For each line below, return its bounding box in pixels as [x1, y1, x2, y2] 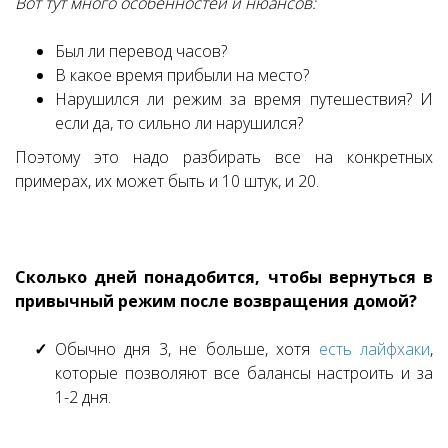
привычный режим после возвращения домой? [15, 290, 417, 313]
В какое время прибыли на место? [55, 64, 309, 87]
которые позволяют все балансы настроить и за [55, 362, 433, 385]
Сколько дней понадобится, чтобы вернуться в [15, 266, 433, 289]
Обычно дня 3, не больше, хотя [55, 338, 319, 361]
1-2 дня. [55, 386, 111, 409]
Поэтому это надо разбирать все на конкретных [15, 146, 433, 169]
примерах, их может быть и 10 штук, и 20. [15, 170, 319, 193]
